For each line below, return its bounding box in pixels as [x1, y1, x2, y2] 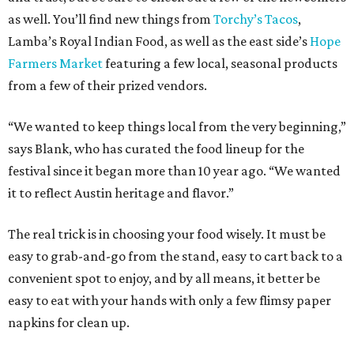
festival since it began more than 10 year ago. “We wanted [8, 163, 341, 179]
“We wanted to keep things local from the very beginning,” [8, 119, 346, 134]
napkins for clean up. [8, 314, 130, 330]
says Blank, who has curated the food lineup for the [8, 141, 304, 156]
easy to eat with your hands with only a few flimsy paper [8, 292, 331, 308]
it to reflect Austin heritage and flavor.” [8, 185, 234, 201]
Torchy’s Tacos [213, 11, 298, 27]
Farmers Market [8, 55, 103, 71]
